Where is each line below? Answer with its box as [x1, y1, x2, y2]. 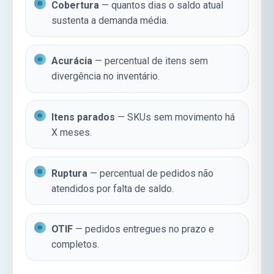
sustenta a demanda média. [51, 14, 169, 26]
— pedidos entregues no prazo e [73, 223, 215, 235]
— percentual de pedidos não [87, 167, 214, 179]
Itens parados [51, 111, 116, 123]
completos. [51, 239, 100, 251]
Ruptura [51, 167, 88, 179]
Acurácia [51, 55, 93, 67]
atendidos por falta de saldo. [51, 182, 174, 194]
